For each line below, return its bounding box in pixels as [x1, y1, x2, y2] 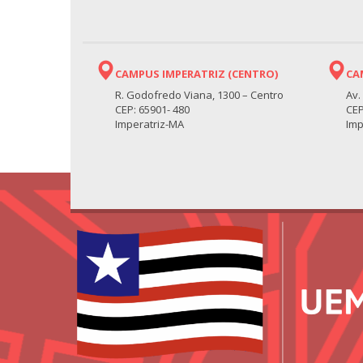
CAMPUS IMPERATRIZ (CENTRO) [115, 66, 278, 82]
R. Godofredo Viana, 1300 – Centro [115, 88, 284, 103]
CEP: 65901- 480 [115, 102, 190, 117]
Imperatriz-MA [115, 117, 184, 132]
